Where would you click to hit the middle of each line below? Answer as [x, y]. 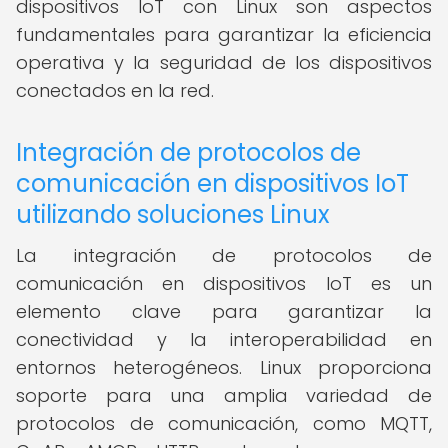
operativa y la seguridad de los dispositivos [224, 62]
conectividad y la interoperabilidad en [224, 339]
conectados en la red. [115, 90]
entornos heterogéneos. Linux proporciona [224, 367]
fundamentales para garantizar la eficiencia [224, 34]
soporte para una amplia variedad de [224, 395]
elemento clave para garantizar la [224, 311]
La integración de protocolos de [224, 255]
